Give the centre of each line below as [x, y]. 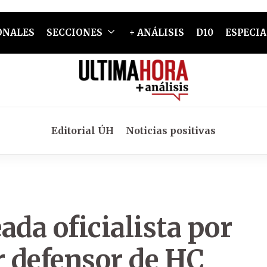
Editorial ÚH [83, 131]
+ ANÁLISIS [156, 32]
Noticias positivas [171, 131]
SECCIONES [74, 32]
